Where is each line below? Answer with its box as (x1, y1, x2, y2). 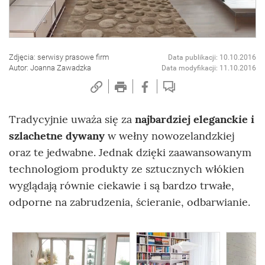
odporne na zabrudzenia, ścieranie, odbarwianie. (9, 195, 250, 209)
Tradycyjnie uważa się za (9, 112, 135, 127)
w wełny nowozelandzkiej (105, 129, 234, 143)
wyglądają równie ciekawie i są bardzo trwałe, (9, 179, 234, 193)
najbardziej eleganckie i (135, 112, 254, 127)
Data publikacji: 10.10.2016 (168, 53, 256, 62)
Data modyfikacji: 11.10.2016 (161, 64, 256, 73)
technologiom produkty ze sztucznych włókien (9, 162, 244, 176)
